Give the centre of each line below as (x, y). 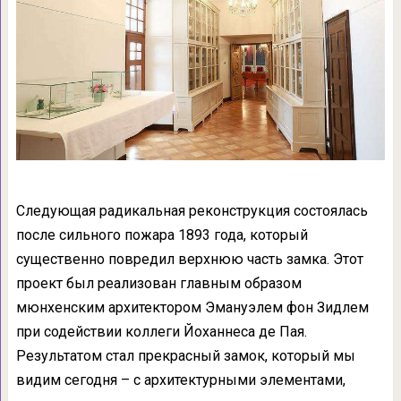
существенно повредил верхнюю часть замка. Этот (189, 260)
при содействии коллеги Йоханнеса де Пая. (161, 332)
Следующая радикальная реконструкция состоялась (192, 211)
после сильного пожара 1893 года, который (162, 235)
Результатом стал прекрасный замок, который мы (185, 356)
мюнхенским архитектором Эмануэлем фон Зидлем (192, 308)
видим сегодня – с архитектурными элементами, (180, 380)
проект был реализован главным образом (158, 284)
